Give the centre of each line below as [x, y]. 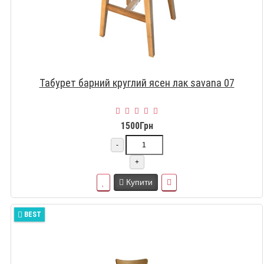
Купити [139, 182]
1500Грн [137, 126]
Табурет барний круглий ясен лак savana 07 [137, 82]
